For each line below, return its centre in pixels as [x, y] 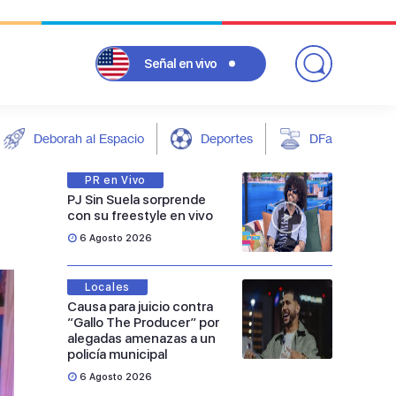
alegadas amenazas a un [141, 339]
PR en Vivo [115, 180]
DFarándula [342, 138]
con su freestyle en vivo [140, 216]
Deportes [227, 138]
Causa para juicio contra [140, 307]
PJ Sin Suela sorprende [137, 200]
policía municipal [117, 354]
